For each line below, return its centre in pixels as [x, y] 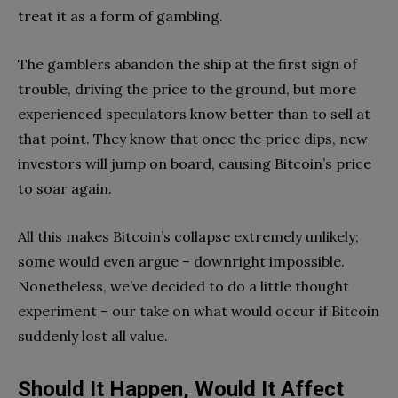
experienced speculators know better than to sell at [194, 113]
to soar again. [67, 188]
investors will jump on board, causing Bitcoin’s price [195, 163]
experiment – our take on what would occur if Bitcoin [199, 310]
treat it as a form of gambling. [122, 16]
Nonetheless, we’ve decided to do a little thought [183, 286]
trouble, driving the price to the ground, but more [187, 88]
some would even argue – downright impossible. [181, 261]
